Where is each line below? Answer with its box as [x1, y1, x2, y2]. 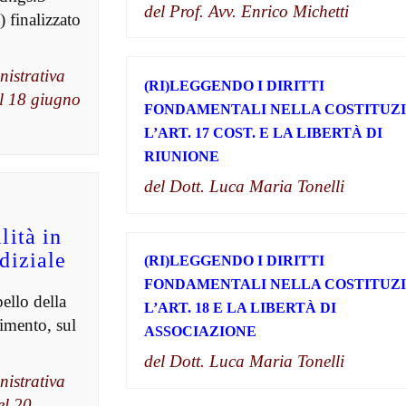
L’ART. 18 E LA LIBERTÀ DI [143, 300, 336, 316]
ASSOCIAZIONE [143, 324, 256, 340]
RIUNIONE [143, 149, 219, 165]
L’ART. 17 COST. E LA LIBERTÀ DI [143, 125, 382, 141]
